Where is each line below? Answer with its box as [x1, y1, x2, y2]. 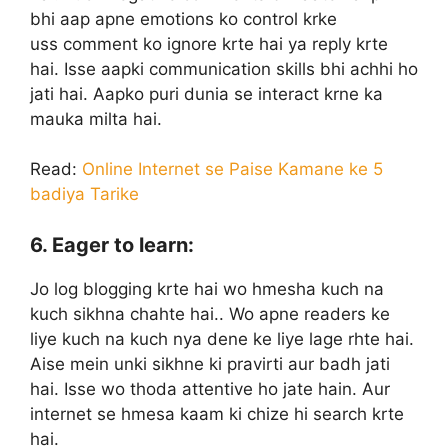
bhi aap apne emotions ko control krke [30, 8, 337, 29]
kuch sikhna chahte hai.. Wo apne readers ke [30, 303, 390, 324]
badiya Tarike [30, 184, 139, 205]
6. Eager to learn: [30, 232, 194, 257]
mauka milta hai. [30, 108, 162, 129]
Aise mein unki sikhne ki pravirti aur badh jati [30, 353, 390, 374]
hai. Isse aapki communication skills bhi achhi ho [30, 58, 418, 79]
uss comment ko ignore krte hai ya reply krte [30, 33, 388, 54]
